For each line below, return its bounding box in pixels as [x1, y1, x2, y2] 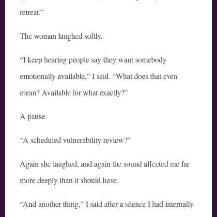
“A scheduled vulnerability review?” [20, 135, 131, 145]
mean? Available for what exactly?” [20, 87, 128, 98]
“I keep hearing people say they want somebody [20, 54, 167, 65]
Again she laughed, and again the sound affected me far [20, 158, 189, 169]
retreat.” [20, 7, 44, 17]
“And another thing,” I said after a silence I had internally [20, 199, 194, 209]
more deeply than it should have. [20, 175, 119, 186]
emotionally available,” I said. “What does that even [20, 71, 177, 81]
